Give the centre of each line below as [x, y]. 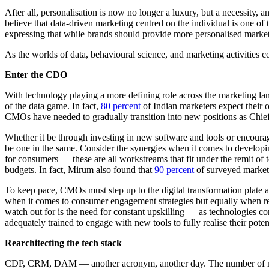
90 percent [174, 170]
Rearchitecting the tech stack [63, 243]
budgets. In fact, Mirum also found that [80, 170]
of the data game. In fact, [53, 106]
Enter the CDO [36, 75]
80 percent [121, 106]
